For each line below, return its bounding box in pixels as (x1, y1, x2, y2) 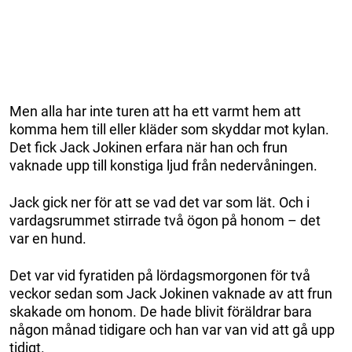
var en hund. (9, 230, 86, 247)
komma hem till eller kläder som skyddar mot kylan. (9, 121, 329, 138)
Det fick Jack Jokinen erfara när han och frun (9, 139, 288, 156)
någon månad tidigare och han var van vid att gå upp (9, 321, 335, 339)
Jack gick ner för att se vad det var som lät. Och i (9, 194, 310, 211)
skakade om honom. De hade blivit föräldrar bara (9, 303, 312, 321)
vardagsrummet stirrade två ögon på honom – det (9, 212, 321, 229)
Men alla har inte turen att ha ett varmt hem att (9, 103, 301, 120)
